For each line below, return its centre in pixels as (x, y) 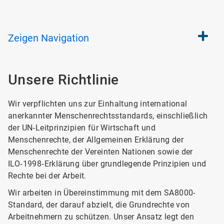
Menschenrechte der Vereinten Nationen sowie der (100, 152)
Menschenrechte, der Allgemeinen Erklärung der (96, 140)
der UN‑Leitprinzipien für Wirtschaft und (82, 128)
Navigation (65, 38)
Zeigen (23, 38)
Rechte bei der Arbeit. (47, 176)
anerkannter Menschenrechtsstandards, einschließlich (108, 116)
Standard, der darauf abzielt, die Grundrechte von (99, 205)
